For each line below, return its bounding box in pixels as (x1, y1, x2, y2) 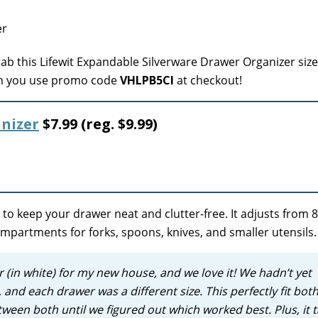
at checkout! (174, 72, 242, 88)
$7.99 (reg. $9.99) (39, 114, 158, 133)
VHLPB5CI (120, 72, 174, 88)
